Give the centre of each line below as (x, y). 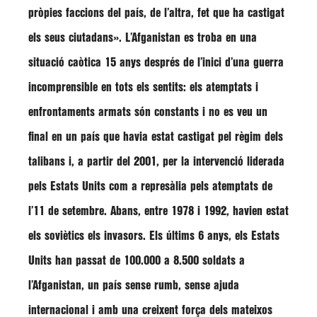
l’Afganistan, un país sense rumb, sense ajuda (134, 286)
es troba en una (220, 38)
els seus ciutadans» (74, 38)
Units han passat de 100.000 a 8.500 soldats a (137, 261)
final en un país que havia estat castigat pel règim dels (156, 137)
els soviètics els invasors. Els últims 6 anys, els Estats (154, 236)
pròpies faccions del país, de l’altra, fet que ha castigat (156, 13)
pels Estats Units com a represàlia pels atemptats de (150, 186)
